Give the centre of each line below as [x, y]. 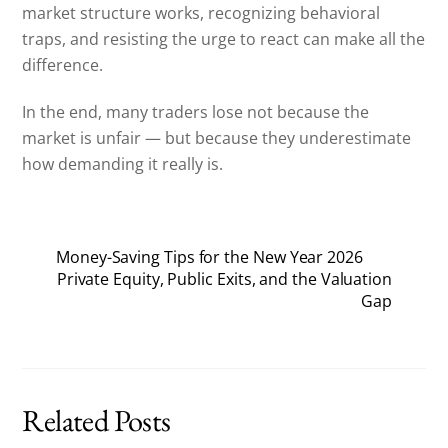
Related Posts [96, 420]
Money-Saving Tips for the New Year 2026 [209, 256]
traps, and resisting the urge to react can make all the [224, 39]
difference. [63, 65]
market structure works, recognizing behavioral [201, 13]
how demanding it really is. [123, 164]
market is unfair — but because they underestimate [217, 138]
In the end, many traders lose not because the [196, 112]
